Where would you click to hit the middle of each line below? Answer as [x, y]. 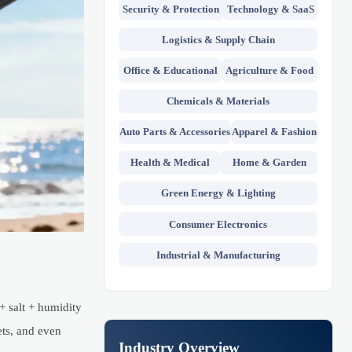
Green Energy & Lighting [218, 193]
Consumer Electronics [218, 224]
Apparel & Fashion [275, 132]
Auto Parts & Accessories [175, 132]
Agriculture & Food [270, 71]
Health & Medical [170, 163]
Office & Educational [170, 71]
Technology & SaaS [270, 9]
